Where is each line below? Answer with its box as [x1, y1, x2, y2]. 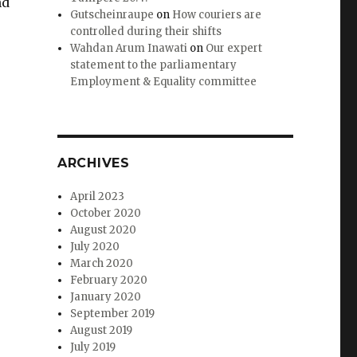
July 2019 [70, 340, 116, 355]
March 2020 [70, 257, 134, 271]
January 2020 [70, 290, 142, 304]
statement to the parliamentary [70, 58, 237, 73]
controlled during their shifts [70, 25, 222, 39]
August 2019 [70, 324, 133, 338]
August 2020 [70, 223, 137, 237]
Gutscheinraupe [70, 8, 155, 22]
